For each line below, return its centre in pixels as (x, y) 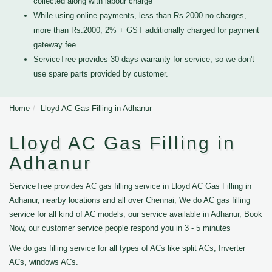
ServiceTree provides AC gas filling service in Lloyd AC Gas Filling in (130, 186)
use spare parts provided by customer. (101, 74)
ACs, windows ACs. (44, 262)
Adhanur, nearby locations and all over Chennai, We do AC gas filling (130, 200)
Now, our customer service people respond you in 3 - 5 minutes (120, 228)
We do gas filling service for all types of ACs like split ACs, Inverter (127, 248)
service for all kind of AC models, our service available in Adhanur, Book (136, 214)
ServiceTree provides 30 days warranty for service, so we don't (144, 59)
